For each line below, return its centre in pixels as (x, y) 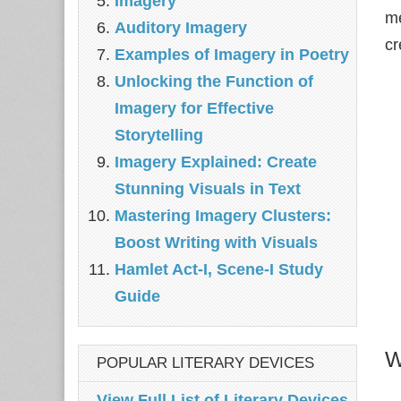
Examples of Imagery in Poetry (232, 55)
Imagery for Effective (194, 108)
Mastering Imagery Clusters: (223, 216)
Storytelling (159, 135)
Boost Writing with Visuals (216, 243)
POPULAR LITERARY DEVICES (205, 363)
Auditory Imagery (181, 28)
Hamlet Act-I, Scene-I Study (219, 269)
